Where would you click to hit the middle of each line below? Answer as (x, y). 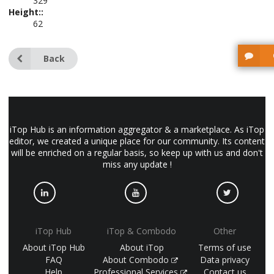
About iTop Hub (54, 247)
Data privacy (225, 259)
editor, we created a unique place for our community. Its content (137, 141)
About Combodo (137, 259)
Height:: (26, 12)
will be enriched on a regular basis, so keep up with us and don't (137, 153)
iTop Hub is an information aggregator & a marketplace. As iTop (137, 129)
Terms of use (225, 247)
